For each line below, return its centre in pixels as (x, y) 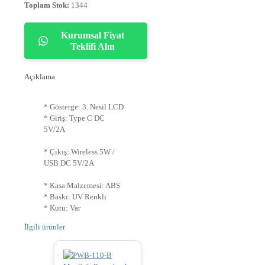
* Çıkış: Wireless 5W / (79, 152)
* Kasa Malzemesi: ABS (82, 186)
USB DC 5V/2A (69, 163)
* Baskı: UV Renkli (75, 197)
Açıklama (40, 77)
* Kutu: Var (62, 208)
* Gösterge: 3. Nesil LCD (84, 107)
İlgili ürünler (45, 227)
